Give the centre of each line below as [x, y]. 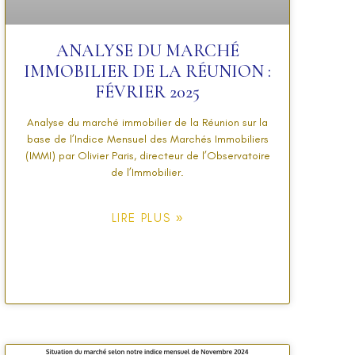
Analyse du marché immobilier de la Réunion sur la [147, 122]
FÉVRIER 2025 [147, 92]
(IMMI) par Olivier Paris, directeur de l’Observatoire [147, 155]
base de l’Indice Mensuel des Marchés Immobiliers [147, 139]
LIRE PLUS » [147, 218]
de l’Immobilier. [147, 172]
